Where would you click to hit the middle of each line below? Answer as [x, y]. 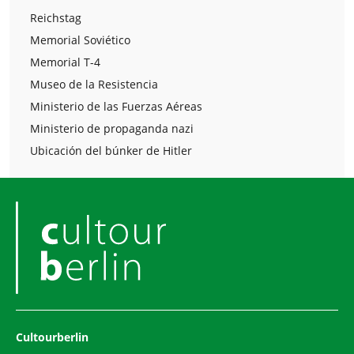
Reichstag [56, 17]
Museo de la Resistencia [94, 84]
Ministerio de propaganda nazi [112, 128]
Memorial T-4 [65, 62]
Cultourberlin [52, 337]
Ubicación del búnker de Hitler [111, 150]
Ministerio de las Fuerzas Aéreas [116, 106]
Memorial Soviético [80, 40]
